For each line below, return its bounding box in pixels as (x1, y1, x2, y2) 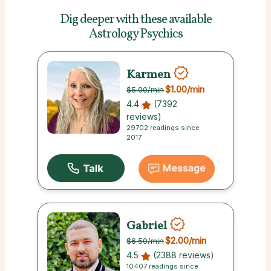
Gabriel (126, 217, 168, 235)
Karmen (126, 66, 171, 83)
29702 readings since (126, 123, 200, 132)
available (168, 11, 212, 29)
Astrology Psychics (88, 25, 183, 44)
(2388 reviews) (151, 250, 215, 261)
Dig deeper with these (59, 11, 167, 29)
